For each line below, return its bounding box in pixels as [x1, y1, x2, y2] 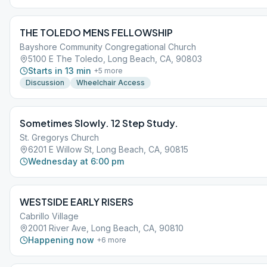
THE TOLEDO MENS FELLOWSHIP [20, 26, 173, 39]
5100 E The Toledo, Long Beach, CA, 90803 [28, 54, 202, 64]
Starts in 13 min [28, 66, 91, 76]
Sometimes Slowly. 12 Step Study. [20, 117, 178, 129]
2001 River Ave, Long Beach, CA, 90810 [28, 223, 184, 233]
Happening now [28, 235, 94, 245]
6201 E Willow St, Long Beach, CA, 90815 [28, 144, 188, 154]
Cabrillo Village [20, 211, 79, 221]
